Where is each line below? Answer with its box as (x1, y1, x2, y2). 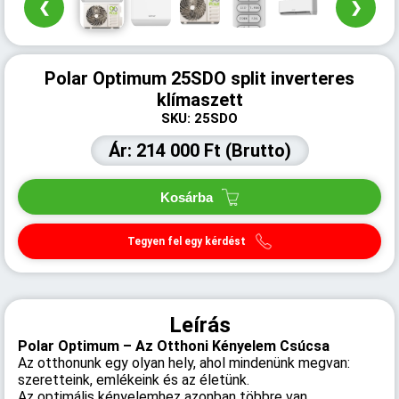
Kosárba (159, 189, 213, 205)
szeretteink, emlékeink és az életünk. (18, 371, 249, 388)
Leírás (168, 313, 231, 338)
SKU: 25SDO (161, 110, 238, 126)
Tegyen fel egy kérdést (126, 235, 246, 248)
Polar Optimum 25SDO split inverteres (45, 68, 354, 89)
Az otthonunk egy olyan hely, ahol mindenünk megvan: (18, 354, 350, 371)
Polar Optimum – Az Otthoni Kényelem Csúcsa (18, 338, 330, 354)
